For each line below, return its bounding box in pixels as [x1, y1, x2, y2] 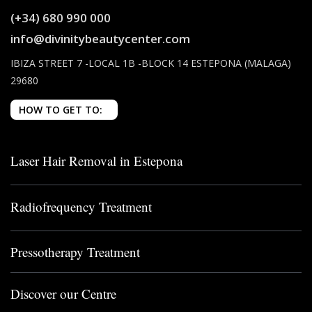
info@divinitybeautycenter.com [10, 31, 190, 47]
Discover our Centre [10, 285, 116, 302]
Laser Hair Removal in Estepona [10, 152, 182, 169]
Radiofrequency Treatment [10, 198, 152, 215]
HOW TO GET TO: [19, 103, 102, 116]
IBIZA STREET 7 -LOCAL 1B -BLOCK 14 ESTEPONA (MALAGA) [10, 56, 291, 70]
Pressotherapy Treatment [10, 243, 140, 260]
